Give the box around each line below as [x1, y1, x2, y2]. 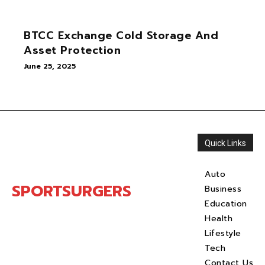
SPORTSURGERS [12, 179, 131, 203]
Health [205, 212, 232, 225]
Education [205, 197, 247, 210]
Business [205, 182, 241, 195]
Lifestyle [205, 227, 241, 240]
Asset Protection [24, 41, 121, 59]
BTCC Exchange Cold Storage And [24, 27, 218, 44]
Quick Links [205, 138, 246, 148]
